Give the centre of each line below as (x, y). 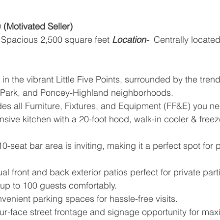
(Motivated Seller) (38, 26)
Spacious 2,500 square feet (55, 39)
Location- (130, 39)
